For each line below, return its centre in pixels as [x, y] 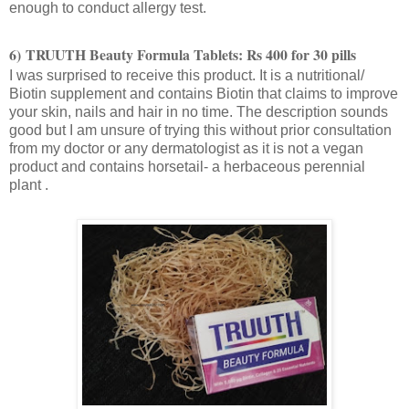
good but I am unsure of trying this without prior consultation [200, 131]
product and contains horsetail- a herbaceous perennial [187, 167]
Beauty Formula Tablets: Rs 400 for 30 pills [221, 55]
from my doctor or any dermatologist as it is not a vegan [186, 149]
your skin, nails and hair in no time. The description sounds [199, 112]
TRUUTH [56, 55]
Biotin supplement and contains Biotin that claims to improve [204, 94]
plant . [29, 185]
